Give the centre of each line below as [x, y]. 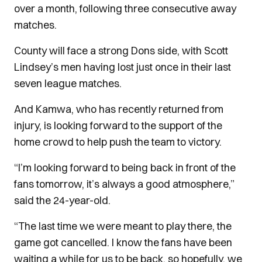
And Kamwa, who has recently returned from [119, 109]
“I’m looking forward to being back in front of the [125, 168]
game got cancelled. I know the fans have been [123, 242]
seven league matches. [68, 83]
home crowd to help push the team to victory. [118, 142]
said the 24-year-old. [63, 200]
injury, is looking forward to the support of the [118, 125]
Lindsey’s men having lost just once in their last [123, 67]
